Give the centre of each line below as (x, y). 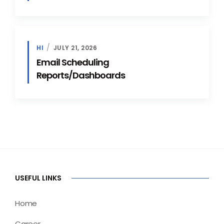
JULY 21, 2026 (75, 47)
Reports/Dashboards (81, 75)
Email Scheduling (73, 62)
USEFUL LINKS (38, 178)
